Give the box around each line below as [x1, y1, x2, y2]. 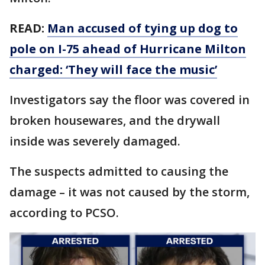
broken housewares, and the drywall [9, 112, 220, 128]
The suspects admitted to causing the [9, 163, 228, 179]
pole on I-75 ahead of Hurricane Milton [9, 41, 246, 57]
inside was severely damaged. [9, 133, 183, 149]
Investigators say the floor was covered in [9, 92, 250, 108]
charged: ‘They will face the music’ [9, 62, 217, 77]
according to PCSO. [9, 205, 119, 221]
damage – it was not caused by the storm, [9, 184, 250, 200]
